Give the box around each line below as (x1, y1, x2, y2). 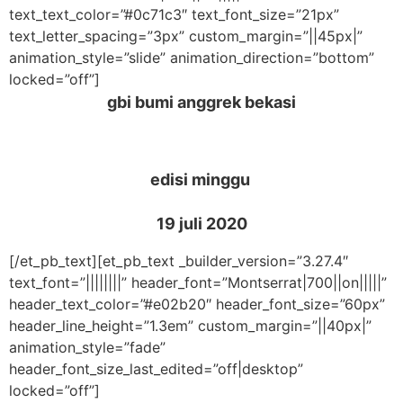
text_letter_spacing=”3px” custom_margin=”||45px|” (9, 27, 363, 45)
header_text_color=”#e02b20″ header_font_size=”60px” (9, 294, 385, 313)
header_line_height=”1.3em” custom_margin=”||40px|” (9, 316, 372, 335)
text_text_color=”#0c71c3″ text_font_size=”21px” (9, 5, 339, 23)
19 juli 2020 (156, 213, 247, 233)
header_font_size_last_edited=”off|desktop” (9, 359, 303, 378)
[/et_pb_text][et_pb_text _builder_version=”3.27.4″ (9, 251, 348, 270)
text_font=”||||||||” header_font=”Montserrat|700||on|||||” (9, 273, 387, 291)
